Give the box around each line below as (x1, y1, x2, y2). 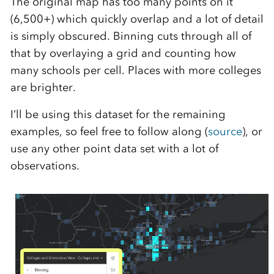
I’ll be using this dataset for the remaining (10, 107, 226, 121)
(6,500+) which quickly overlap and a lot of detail (10, 12, 264, 26)
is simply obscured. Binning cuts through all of (10, 29, 251, 43)
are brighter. (10, 80, 76, 94)
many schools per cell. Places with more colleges (10, 63, 261, 77)
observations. (10, 158, 80, 172)
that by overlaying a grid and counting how (10, 46, 236, 60)
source (207, 124, 242, 138)
